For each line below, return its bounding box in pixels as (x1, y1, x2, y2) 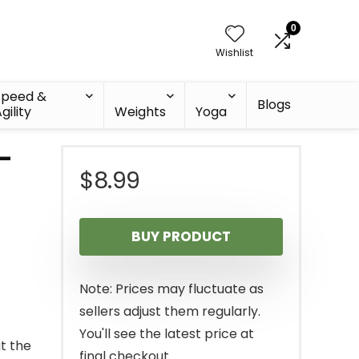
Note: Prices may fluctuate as (79, 280, 264, 298)
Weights (114, 103, 166, 121)
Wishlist (216, 46, 253, 59)
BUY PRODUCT (131, 227, 231, 246)
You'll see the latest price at (79, 325, 254, 343)
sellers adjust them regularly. (79, 302, 260, 321)
